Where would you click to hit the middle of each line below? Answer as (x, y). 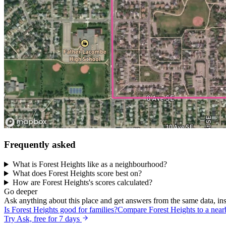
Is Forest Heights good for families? (61, 210)
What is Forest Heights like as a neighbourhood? (90, 164)
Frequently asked (40, 145)
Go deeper (21, 192)
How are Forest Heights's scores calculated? (82, 183)
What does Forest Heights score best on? (77, 174)
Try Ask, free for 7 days (43, 219)
